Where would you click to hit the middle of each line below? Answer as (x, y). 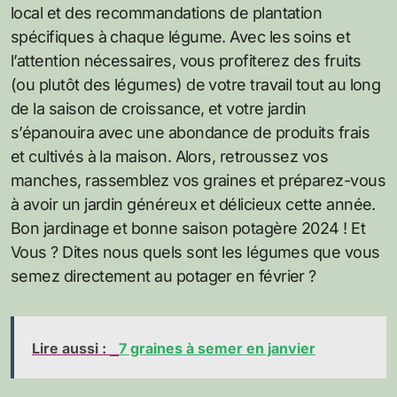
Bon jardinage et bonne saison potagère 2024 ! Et (188, 229)
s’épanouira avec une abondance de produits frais (191, 133)
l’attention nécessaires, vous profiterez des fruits (186, 61)
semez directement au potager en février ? (163, 276)
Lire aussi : (71, 349)
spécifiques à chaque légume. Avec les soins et (181, 37)
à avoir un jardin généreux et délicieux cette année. (193, 205)
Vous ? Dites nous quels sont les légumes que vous (195, 253)
